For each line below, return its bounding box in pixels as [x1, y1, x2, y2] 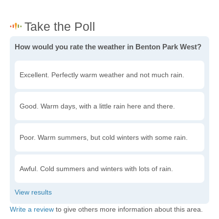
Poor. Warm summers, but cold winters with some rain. [20, 133, 188, 141]
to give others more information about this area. [54, 205, 203, 213]
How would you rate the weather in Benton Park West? [15, 43, 201, 51]
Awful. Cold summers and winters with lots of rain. [20, 165, 173, 173]
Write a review [10, 205, 54, 213]
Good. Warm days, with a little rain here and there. [20, 102, 175, 110]
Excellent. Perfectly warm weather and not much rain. [20, 71, 184, 79]
